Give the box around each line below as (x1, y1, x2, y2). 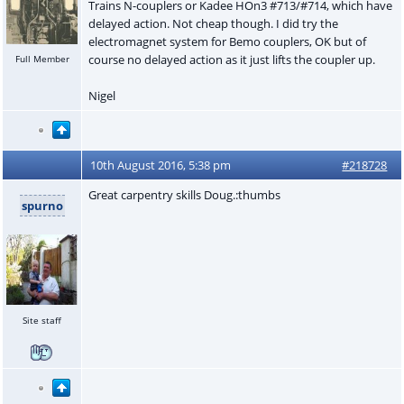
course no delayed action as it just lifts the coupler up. (87, 50, 375, 68)
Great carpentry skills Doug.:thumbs (87, 186, 280, 203)
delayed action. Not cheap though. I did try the (87, 14, 338, 32)
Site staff (23, 313, 61, 326)
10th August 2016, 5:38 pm (90, 156, 232, 173)
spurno (21, 197, 63, 214)
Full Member (14, 52, 69, 66)
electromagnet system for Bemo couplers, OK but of (87, 32, 366, 50)
